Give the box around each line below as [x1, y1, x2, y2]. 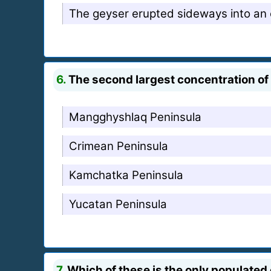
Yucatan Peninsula [69, 197, 167, 211]
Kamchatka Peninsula [69, 168, 183, 182]
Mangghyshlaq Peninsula [69, 109, 201, 124]
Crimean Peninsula [69, 139, 168, 153]
